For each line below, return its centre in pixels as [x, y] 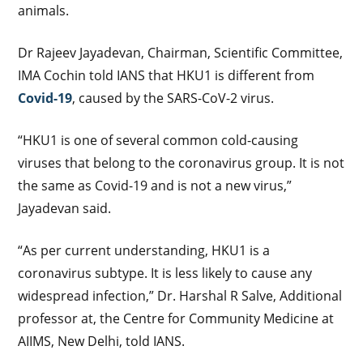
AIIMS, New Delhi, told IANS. [102, 341]
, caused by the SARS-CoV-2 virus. [173, 98]
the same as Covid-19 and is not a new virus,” [155, 185]
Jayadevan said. [65, 208]
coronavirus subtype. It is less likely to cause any [165, 273]
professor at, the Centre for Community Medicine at [176, 318]
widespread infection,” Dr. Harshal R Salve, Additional [180, 295]
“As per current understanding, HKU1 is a [144, 250]
